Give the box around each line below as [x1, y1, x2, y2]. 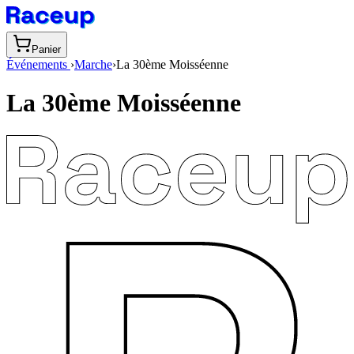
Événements [6, 58, 70, 71]
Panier [32, 43, 61, 55]
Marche [74, 58, 112, 71]
